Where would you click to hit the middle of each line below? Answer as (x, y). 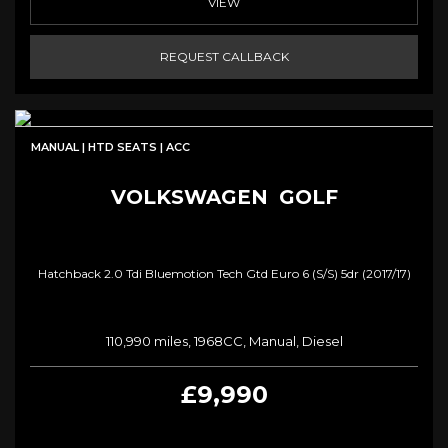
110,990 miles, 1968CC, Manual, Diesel (224, 340)
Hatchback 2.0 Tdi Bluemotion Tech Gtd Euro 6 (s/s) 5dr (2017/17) (224, 273)
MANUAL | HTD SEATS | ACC (110, 146)
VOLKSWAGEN (189, 196)
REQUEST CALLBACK (224, 56)
